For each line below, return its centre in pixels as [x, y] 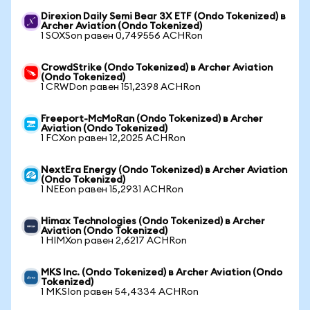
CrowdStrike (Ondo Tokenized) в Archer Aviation [157, 68]
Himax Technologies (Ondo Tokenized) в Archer [153, 221]
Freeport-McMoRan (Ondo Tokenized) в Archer [152, 119]
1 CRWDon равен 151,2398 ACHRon [121, 87]
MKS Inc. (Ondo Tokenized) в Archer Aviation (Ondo [162, 273]
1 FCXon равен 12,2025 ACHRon [113, 138]
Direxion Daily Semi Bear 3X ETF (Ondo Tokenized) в [163, 17]
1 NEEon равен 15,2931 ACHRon [112, 190]
